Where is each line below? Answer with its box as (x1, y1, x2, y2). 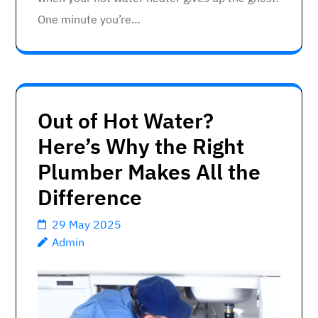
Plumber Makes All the (38, 157, 261, 185)
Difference (38, 182, 142, 211)
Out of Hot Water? (38, 106, 214, 134)
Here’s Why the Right (38, 131, 244, 160)
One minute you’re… (38, 11, 141, 26)
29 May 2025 (52, 216, 121, 231)
